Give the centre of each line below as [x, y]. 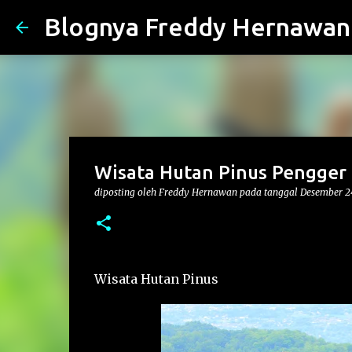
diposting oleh [126, 192]
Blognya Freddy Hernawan [197, 27]
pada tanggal [269, 192]
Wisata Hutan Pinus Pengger [220, 172]
